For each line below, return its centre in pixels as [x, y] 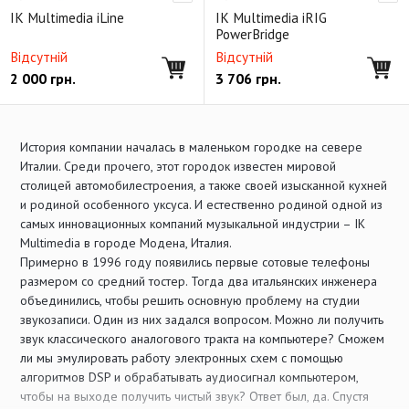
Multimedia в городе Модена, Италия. [126, 243]
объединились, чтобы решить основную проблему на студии [190, 300]
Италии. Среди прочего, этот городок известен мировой [178, 166]
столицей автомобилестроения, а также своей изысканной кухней [204, 185]
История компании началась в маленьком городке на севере [192, 147]
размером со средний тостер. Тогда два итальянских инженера [199, 281]
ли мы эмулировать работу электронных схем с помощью [182, 358]
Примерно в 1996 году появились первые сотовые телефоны [195, 262]
